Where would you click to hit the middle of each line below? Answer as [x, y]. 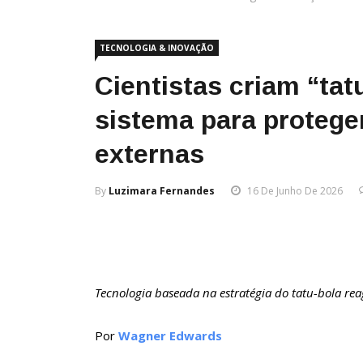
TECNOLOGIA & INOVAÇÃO [157, 48]
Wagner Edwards [170, 336]
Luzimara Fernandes [162, 191]
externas [149, 154]
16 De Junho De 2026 [295, 191]
